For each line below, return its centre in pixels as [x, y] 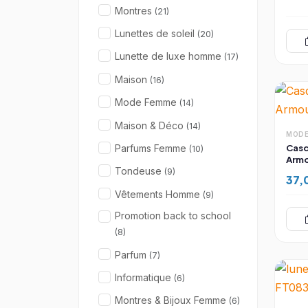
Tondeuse [140, 171]
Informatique [144, 277]
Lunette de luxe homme [169, 56]
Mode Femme [147, 102]
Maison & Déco [151, 125]
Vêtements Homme [159, 194]
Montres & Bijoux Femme [172, 300]
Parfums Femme [152, 148]
